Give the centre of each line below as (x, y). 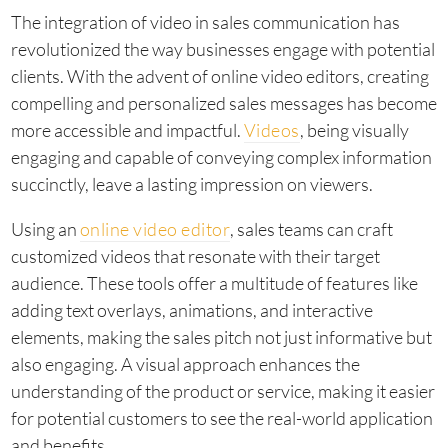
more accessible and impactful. (127, 129)
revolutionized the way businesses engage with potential (222, 48)
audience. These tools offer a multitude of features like (214, 282)
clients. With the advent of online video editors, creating (219, 75)
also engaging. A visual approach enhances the (185, 363)
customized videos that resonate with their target (195, 255)
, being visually (354, 129)
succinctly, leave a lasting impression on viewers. (191, 183)
